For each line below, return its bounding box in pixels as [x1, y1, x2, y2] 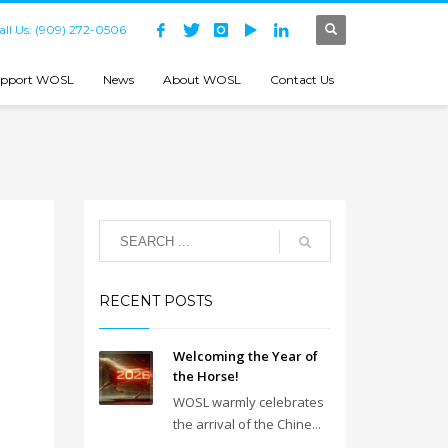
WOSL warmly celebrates [172, 393, 324, 411]
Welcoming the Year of [172, 347, 318, 365]
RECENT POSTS [98, 292, 213, 310]
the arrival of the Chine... [172, 415, 321, 433]
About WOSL [163, 72, 242, 87]
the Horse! [172, 367, 239, 385]
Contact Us [270, 72, 335, 87]
